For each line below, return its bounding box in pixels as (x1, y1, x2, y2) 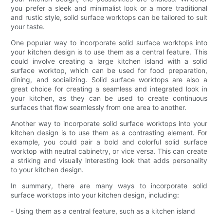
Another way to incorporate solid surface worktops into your (11, 119, 207, 128)
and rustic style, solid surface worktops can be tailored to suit (11, 13, 207, 22)
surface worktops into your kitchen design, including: (11, 191, 180, 200)
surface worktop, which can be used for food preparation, (11, 66, 207, 75)
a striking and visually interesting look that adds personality (11, 156, 207, 165)
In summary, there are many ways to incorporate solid (11, 182, 207, 190)
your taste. (11, 22, 45, 31)
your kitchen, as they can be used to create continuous (11, 94, 207, 103)
